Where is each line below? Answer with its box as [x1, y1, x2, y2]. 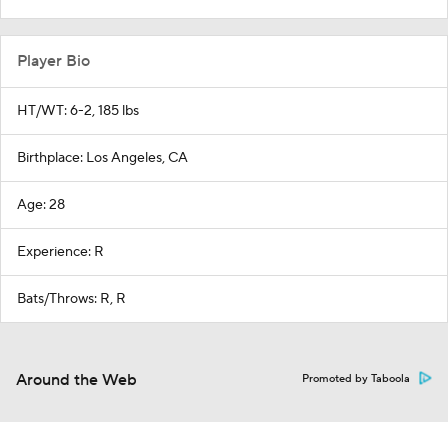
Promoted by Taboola [302, 371, 410, 386]
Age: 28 [17, 195, 65, 214]
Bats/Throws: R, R [17, 289, 126, 308]
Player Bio [17, 50, 90, 71]
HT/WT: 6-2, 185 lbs [17, 101, 139, 120]
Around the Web [16, 369, 137, 390]
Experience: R [17, 242, 104, 261]
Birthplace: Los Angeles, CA [17, 148, 188, 167]
